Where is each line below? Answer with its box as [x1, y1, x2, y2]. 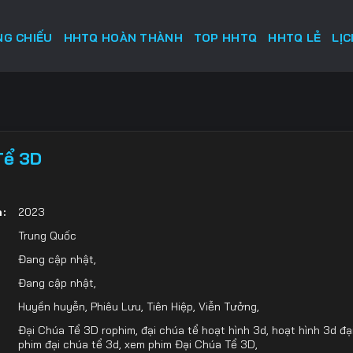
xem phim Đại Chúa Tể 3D [124, 336, 255, 351]
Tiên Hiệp [146, 299, 193, 314]
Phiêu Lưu [90, 299, 141, 314]
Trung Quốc [17, 228, 76, 243]
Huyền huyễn [17, 299, 85, 314]
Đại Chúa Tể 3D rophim [17, 322, 136, 337]
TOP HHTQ [193, 31, 258, 45]
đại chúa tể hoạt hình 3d [140, 322, 266, 337]
